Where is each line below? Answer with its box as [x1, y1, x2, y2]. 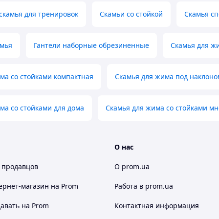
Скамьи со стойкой [100, 9, 163, 19]
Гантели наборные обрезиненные [34, 41, 149, 50]
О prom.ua [114, 162, 150, 172]
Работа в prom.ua [114, 181, 173, 191]
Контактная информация [114, 201, 199, 211]
